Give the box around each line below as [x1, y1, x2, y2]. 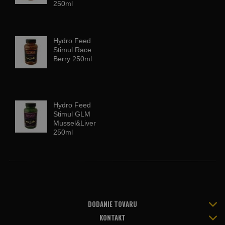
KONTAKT [99, 212, 126, 222]
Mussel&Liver [53, 119, 96, 127]
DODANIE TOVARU [88, 199, 137, 209]
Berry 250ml [53, 55, 92, 63]
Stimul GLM [53, 110, 90, 118]
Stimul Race [53, 46, 91, 54]
